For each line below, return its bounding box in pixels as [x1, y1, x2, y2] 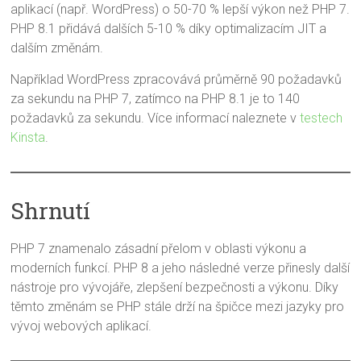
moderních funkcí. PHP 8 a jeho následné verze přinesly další [10, 260, 351, 276]
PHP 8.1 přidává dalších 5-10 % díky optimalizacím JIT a [10, 21, 327, 37]
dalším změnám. [10, 40, 104, 56]
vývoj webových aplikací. [10, 318, 152, 334]
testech [300, 110, 343, 127]
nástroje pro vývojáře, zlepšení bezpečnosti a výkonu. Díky [10, 280, 339, 296]
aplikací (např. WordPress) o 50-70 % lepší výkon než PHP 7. [10, 2, 351, 18]
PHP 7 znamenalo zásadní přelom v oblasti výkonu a [10, 241, 307, 257]
